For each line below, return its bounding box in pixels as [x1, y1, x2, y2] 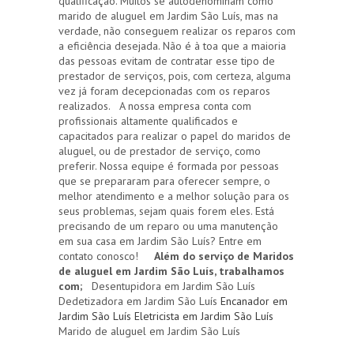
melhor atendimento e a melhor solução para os [58, 188, 289, 203]
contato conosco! [58, 248, 154, 263]
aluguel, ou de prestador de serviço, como [58, 143, 261, 158]
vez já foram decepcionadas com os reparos [58, 83, 270, 98]
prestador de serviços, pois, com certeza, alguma [58, 68, 291, 83]
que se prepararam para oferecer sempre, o [58, 173, 270, 188]
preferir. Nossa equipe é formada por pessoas [58, 158, 279, 173]
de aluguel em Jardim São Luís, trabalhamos [58, 263, 284, 278]
